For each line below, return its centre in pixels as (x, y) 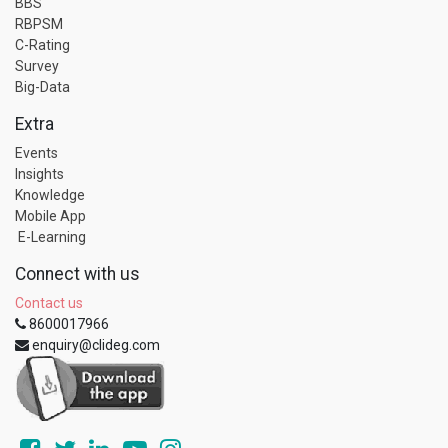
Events (36, 153)
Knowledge (50, 195)
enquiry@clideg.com (96, 345)
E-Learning (50, 237)
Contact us (49, 303)
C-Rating (42, 45)
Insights (39, 174)
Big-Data (42, 87)
